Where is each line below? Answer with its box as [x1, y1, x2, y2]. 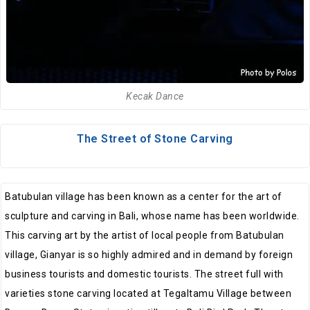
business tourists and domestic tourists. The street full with [5, 268, 284, 280]
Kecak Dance [126, 90, 184, 102]
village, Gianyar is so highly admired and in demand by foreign [5, 248, 293, 260]
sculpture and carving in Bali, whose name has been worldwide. [5, 210, 300, 221]
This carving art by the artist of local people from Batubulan [5, 229, 284, 241]
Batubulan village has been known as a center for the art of [5, 190, 282, 202]
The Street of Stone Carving [77, 131, 233, 145]
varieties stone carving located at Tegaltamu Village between [5, 287, 291, 299]
